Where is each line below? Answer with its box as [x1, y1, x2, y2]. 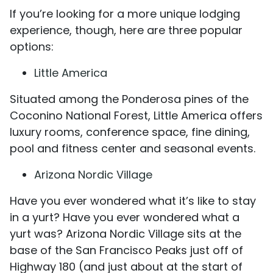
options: [10, 38, 54, 54]
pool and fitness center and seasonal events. [10, 140, 255, 156]
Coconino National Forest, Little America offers [10, 107, 263, 123]
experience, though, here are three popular [10, 22, 243, 38]
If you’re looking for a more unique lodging [10, 5, 240, 21]
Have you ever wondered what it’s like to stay [10, 193, 256, 208]
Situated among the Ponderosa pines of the [10, 91, 249, 107]
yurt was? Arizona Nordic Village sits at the [10, 225, 241, 241]
